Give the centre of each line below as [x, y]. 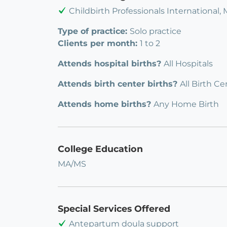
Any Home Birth [186, 104]
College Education [100, 149]
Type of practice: [94, 31]
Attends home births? [106, 104]
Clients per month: [99, 44]
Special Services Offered [114, 209]
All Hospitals [188, 64]
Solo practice [156, 31]
